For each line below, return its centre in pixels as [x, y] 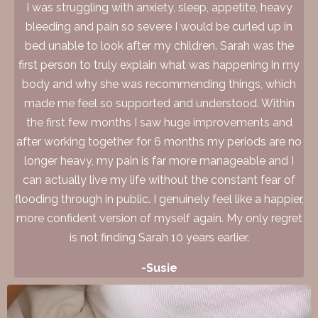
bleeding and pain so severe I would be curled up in [159, 27]
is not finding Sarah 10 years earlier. [159, 238]
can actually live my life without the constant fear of [159, 180]
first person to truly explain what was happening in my [159, 65]
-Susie [159, 268]
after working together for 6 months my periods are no [159, 142]
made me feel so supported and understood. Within [159, 104]
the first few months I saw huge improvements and [159, 123]
